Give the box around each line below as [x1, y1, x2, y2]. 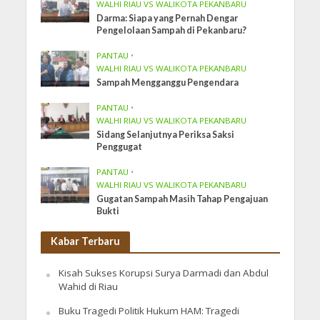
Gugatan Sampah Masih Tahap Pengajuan [96, 193, 269, 204]
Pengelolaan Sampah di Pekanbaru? [96, 24, 247, 36]
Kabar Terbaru [50, 234, 120, 247]
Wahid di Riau [58, 279, 118, 293]
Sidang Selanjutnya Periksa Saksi [96, 129, 235, 140]
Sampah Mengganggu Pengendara [96, 76, 239, 88]
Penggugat [96, 141, 143, 152]
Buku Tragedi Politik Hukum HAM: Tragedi [58, 304, 239, 317]
